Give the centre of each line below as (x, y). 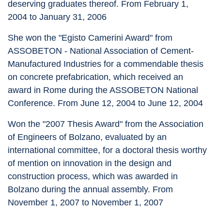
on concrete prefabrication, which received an (97, 77)
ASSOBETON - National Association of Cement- (101, 51)
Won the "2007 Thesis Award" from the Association (107, 124)
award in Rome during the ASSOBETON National (104, 90)
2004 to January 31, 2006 (58, 17)
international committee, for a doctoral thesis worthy (108, 150)
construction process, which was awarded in (94, 176)
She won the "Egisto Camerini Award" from (91, 38)
